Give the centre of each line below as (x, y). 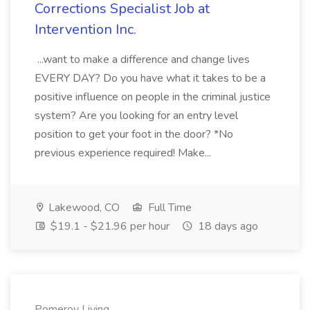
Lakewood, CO (83, 208)
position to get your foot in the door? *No (134, 134)
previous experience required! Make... (124, 153)
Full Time (168, 208)
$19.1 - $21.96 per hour (109, 226)
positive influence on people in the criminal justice (153, 97)
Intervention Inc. (85, 29)
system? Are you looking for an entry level (136, 116)
